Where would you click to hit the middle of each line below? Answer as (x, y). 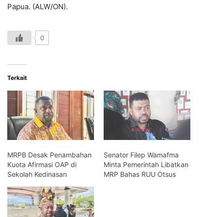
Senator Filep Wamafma (141, 155)
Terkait (17, 78)
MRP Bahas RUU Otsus (140, 174)
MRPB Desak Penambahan (49, 155)
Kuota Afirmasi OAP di (42, 165)
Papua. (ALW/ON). (38, 7)
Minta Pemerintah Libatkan (146, 165)
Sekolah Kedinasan (37, 174)
